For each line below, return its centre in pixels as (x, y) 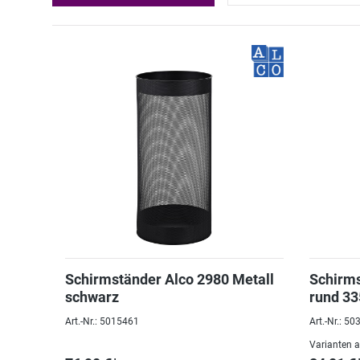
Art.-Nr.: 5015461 (102, 321)
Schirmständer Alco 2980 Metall (170, 279)
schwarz (92, 297)
